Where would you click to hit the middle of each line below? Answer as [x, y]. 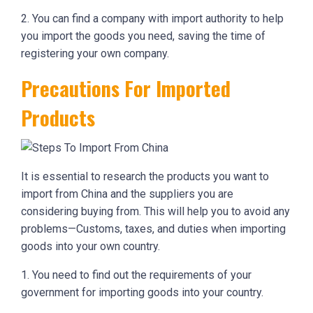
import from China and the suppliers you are [127, 194]
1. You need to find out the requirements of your [136, 275]
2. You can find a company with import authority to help [152, 19]
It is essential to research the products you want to [145, 177]
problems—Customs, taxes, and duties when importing [153, 229]
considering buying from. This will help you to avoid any [155, 212]
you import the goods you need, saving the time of [143, 36]
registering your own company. [95, 54]
